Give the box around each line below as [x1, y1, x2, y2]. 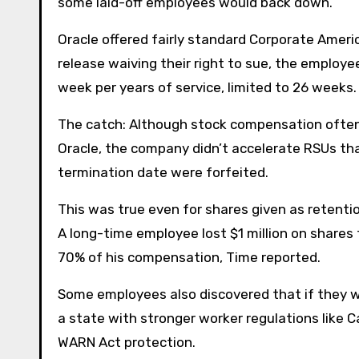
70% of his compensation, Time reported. [58, 248, 321, 265]
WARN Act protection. [58, 333, 196, 350]
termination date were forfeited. [58, 163, 268, 180]
